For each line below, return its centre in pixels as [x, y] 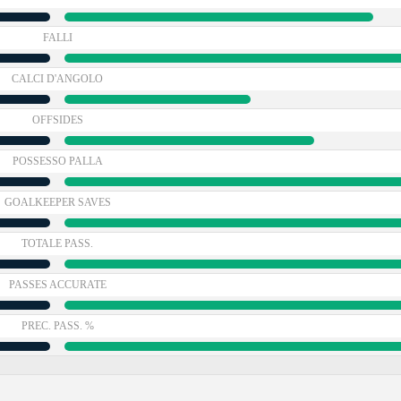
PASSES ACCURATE [57, 285]
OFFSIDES [57, 120]
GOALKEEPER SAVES [57, 202]
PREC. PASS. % [57, 326]
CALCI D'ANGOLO [57, 79]
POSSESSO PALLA [57, 161]
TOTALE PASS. [57, 243]
